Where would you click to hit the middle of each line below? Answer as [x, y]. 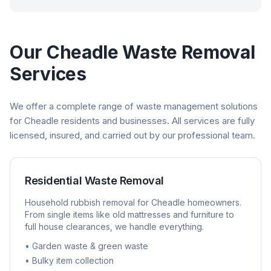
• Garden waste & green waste [87, 246]
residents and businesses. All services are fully [157, 121]
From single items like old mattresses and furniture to [129, 214]
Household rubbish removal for [88, 202]
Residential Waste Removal [94, 181]
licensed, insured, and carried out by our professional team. [132, 135]
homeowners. [213, 202]
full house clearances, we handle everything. [114, 227]
